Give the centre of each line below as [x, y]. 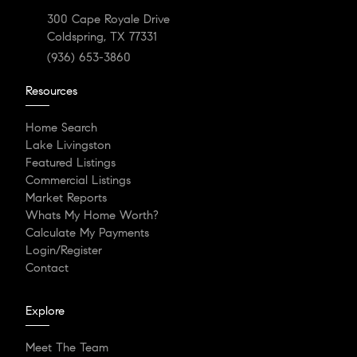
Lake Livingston [68, 145]
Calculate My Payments [87, 233]
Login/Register [64, 251]
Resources [51, 91]
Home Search [61, 128]
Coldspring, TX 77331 [102, 37]
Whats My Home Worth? [92, 216]
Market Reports [66, 198]
